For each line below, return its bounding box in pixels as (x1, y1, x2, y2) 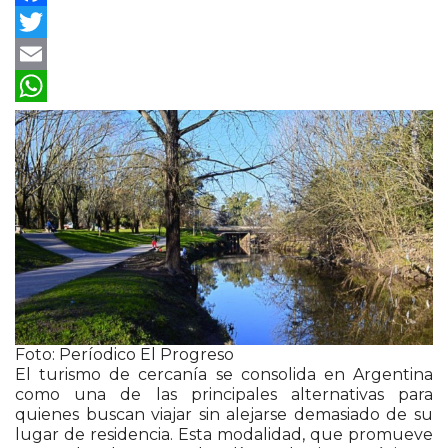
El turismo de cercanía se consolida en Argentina (15, 364, 433, 384)
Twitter (15, 39, 105, 68)
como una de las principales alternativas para (15, 384, 433, 404)
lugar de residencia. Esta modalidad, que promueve (15, 424, 433, 444)
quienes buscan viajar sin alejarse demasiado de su (15, 404, 433, 424)
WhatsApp (15, 103, 147, 132)
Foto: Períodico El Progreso (15, 344, 234, 364)
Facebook (15, 7, 135, 36)
